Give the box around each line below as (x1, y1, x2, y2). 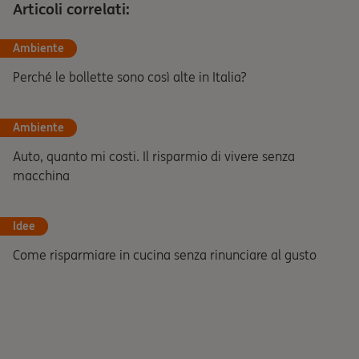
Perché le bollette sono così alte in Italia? (13, 69, 246, 85)
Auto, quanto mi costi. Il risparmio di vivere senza (13, 148, 295, 164)
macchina (13, 167, 70, 184)
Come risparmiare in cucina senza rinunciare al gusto (13, 247, 317, 263)
